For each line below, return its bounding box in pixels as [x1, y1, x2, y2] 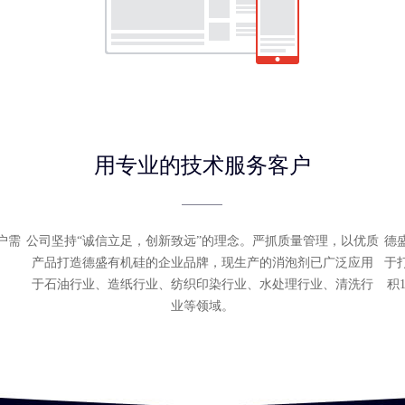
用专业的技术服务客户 [93, 154, 311, 177]
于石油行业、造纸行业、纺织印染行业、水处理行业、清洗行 [31, 278, 373, 291]
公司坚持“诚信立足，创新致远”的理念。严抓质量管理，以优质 [25, 234, 379, 248]
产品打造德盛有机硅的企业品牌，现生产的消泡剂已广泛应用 [31, 256, 373, 269]
